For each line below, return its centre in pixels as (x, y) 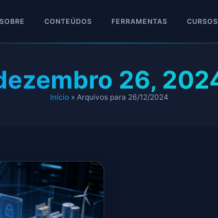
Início (59, 97)
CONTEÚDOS (68, 21)
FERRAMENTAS (139, 21)
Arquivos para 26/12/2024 (122, 97)
